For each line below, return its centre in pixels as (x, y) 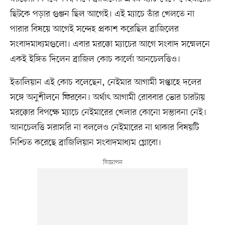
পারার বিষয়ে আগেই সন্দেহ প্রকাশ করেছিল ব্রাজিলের (94, 29)
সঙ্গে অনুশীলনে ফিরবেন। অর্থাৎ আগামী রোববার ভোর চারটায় (107, 97)
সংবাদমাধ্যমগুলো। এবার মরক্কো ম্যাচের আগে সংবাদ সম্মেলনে (110, 44)
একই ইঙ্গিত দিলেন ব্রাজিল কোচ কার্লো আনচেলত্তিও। (95, 59)
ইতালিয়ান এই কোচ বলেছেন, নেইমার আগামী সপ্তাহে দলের (105, 82)
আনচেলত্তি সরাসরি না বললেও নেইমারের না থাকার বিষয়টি (104, 127)
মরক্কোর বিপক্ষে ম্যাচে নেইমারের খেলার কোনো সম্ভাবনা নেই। (108, 112)
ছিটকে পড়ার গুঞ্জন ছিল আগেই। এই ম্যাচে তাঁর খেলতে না (102, 14)
